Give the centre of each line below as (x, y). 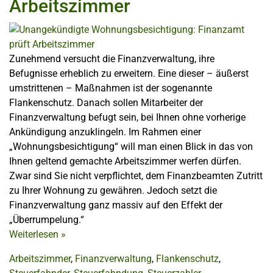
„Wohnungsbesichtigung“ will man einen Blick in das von (131, 147)
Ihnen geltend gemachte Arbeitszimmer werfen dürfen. (125, 161)
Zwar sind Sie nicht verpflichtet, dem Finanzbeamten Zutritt (136, 176)
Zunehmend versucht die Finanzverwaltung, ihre (112, 59)
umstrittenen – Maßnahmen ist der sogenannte (111, 88)
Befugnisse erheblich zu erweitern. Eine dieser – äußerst (129, 73)
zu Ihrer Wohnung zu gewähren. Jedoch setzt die (113, 190)
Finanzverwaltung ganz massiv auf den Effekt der (116, 205)
